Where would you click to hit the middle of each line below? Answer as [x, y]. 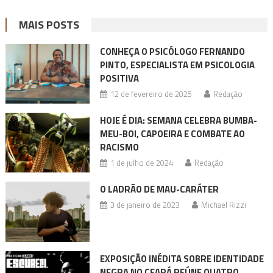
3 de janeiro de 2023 [145, 205]
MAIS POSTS [49, 24]
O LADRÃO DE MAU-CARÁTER [159, 190]
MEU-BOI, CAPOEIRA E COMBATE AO [172, 134]
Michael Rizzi [223, 205]
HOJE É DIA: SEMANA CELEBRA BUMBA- [178, 121]
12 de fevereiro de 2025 [151, 94]
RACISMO [119, 147]
